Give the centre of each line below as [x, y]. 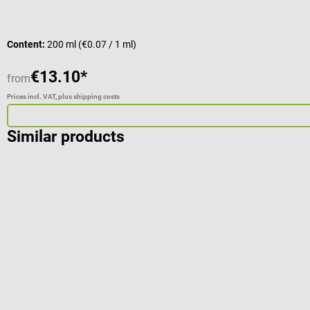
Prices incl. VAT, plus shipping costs [63, 96]
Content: [27, 44]
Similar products [66, 136]
